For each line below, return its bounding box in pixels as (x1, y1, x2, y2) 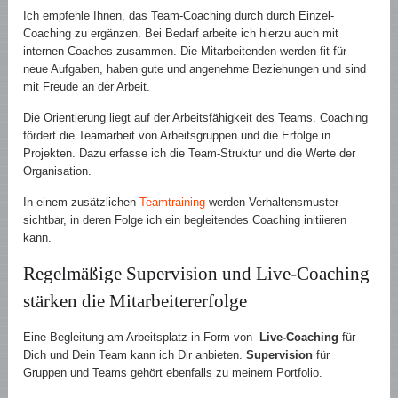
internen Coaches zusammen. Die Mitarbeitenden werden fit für (23, 44, 347, 59)
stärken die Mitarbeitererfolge (23, 291, 248, 313)
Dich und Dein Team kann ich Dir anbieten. (23, 348, 247, 362)
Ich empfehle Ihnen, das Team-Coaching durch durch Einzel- (23, 9, 335, 23)
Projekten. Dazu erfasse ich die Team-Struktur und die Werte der (23, 147, 356, 161)
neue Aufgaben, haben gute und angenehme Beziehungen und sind (23, 62, 367, 76)
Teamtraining (139, 195, 206, 210)
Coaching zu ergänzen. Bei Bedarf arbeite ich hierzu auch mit (23, 27, 339, 41)
